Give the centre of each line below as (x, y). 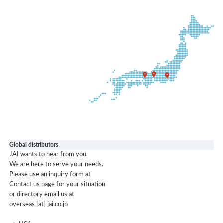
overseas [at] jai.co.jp (39, 205)
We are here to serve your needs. (56, 165)
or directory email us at (42, 195)
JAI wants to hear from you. (49, 155)
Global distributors (34, 145)
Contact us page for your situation (57, 185)
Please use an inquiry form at (50, 175)
